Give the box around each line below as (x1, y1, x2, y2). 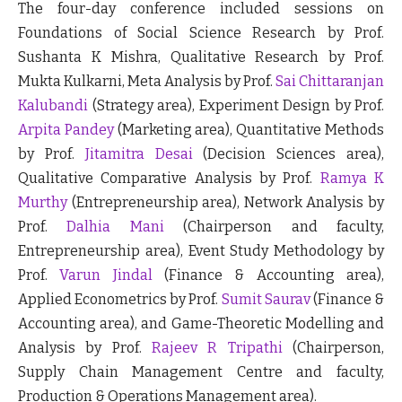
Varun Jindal (59, 266, 153, 284)
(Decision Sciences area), (192, 144, 385, 162)
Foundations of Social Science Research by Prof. (18, 23, 384, 41)
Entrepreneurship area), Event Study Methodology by (18, 241, 384, 259)
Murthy (18, 193, 67, 211)
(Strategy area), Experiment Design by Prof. (88, 96, 384, 114)
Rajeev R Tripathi (152, 338, 283, 356)
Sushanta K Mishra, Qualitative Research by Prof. (18, 48, 384, 66)
